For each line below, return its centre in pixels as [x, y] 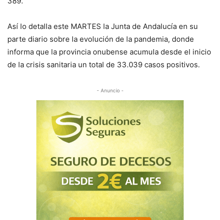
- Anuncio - [110, 90]
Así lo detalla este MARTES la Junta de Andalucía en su [103, 26]
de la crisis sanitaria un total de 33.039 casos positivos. [104, 65]
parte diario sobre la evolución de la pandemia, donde [101, 39]
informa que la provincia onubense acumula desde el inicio [109, 52]
